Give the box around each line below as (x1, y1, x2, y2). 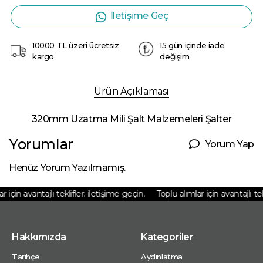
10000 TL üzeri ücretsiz (32, 41, 119, 50)
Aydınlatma (141, 252, 183, 262)
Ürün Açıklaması (94, 86, 169, 97)
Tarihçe (12, 252, 40, 262)
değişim (160, 52, 190, 62)
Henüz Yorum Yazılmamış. (9, 162, 126, 174)
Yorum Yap (205, 138, 254, 150)
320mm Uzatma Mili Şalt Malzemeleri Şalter (31, 113, 232, 125)
